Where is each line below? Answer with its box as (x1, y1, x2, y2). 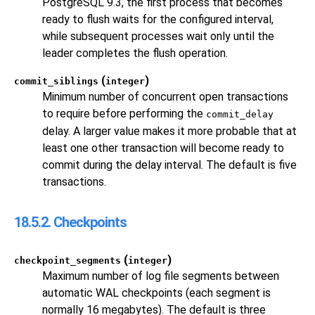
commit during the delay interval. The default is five (42, 158, 297, 172)
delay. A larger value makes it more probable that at (42, 124, 297, 139)
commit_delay (206, 109, 274, 120)
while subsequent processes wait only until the (42, 30, 274, 44)
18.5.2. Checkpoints (14, 214, 127, 231)
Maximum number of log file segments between (42, 269, 279, 283)
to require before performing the (42, 107, 206, 121)
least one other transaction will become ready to (42, 141, 284, 155)
